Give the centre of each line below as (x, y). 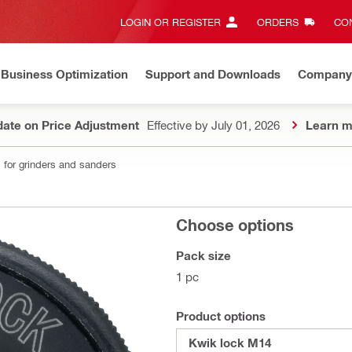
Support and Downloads (213, 73)
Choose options (235, 225)
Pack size (203, 255)
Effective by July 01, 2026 (213, 125)
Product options (221, 316)
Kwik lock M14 (230, 343)
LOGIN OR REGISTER (170, 22)
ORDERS (277, 22)
